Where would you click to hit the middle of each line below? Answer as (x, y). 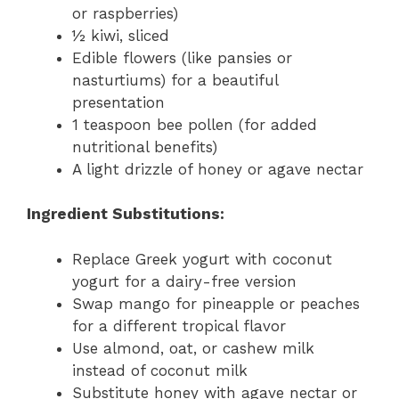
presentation (118, 102)
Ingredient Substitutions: (126, 214)
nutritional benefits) (145, 147)
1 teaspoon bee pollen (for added (195, 124)
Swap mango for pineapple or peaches (216, 303)
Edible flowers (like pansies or (182, 57)
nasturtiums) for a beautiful (175, 80)
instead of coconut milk (160, 370)
